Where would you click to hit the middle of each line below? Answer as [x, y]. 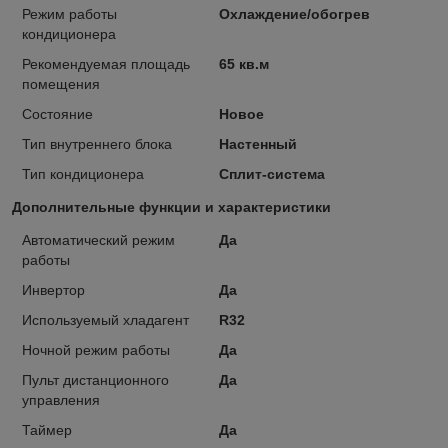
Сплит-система [271, 173]
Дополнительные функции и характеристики [171, 206]
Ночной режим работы [96, 349]
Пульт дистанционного [95, 379]
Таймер [47, 429]
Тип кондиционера [83, 173]
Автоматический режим [98, 239]
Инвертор [53, 289]
